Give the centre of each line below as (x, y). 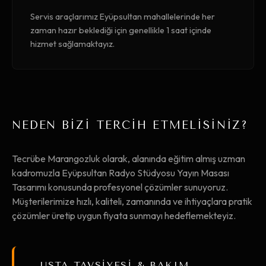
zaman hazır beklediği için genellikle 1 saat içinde (121, 31)
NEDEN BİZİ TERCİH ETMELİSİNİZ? (130, 126)
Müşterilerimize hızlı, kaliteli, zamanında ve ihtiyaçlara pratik (132, 202)
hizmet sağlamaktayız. (72, 44)
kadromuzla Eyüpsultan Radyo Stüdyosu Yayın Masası (121, 173)
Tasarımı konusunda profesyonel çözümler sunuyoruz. (120, 187)
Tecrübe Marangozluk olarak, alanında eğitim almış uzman (129, 159)
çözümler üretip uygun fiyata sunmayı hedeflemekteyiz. (124, 216)
